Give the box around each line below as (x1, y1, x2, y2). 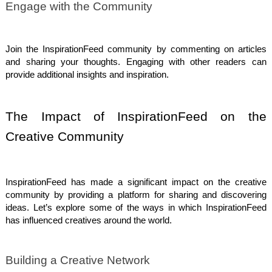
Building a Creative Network (5, 253, 151, 267)
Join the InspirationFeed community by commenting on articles (5, 44, 267, 55)
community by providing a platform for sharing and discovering (5, 190, 267, 200)
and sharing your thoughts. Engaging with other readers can (5, 57, 267, 67)
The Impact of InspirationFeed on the (5, 109, 267, 124)
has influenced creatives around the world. (5, 216, 172, 226)
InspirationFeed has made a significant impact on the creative (5, 177, 267, 188)
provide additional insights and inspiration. (5, 70, 169, 80)
